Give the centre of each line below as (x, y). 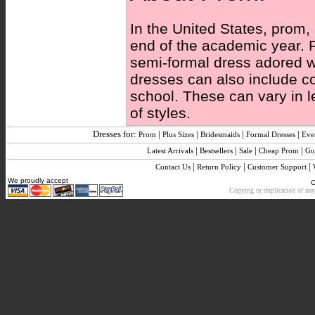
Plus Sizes (178, 134)
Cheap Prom (279, 150)
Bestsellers (216, 150)
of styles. (161, 113)
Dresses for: (116, 134)
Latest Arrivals (170, 150)
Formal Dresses (271, 134)
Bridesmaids (220, 134)
